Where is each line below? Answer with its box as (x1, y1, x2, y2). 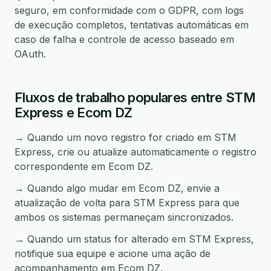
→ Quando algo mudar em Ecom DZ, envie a (15, 182, 220, 194)
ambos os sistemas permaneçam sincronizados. (15, 211, 233, 223)
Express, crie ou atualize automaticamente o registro (15, 146, 256, 158)
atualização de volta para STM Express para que (15, 197, 240, 209)
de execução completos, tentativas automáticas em (15, 19, 249, 31)
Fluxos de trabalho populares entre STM (15, 90, 255, 105)
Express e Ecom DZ (15, 105, 132, 120)
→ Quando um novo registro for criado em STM (15, 131, 237, 143)
